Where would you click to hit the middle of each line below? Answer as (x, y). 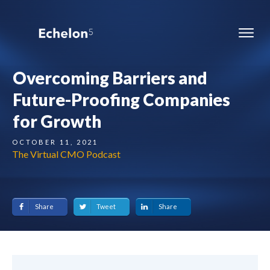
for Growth (57, 121)
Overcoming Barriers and (110, 78)
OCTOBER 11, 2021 (55, 142)
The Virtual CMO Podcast (66, 154)
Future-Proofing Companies (121, 99)
